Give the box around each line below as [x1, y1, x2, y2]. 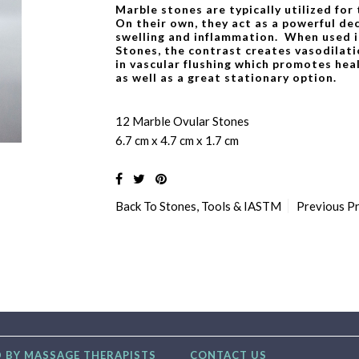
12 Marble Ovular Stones [115, 114, 249, 129]
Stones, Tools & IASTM [159, 199, 281, 214]
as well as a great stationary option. [115, 71, 337, 85]
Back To [115, 199, 159, 214]
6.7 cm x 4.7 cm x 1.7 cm [115, 133, 239, 148]
